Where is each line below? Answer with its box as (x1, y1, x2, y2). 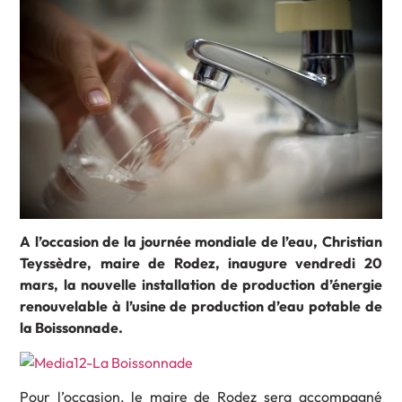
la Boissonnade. (20, 319, 124, 337)
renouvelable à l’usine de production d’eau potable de (20, 297, 382, 316)
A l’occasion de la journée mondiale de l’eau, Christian (20, 232, 382, 251)
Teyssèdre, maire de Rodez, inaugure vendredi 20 (20, 254, 382, 273)
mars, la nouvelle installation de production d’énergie (20, 275, 382, 294)
